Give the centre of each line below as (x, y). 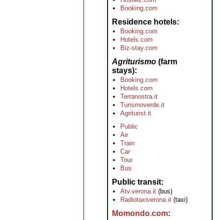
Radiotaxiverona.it (146, 200)
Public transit (137, 182)
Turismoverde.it (142, 105)
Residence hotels (144, 22)
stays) (123, 70)
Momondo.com (140, 213)
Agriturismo (134, 62)
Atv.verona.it (138, 191)
